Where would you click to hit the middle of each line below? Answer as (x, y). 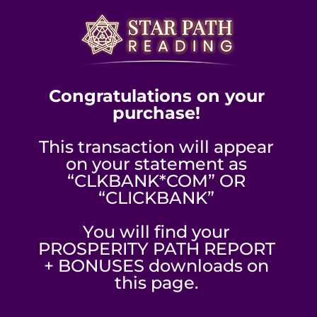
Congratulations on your (156, 96)
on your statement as (157, 164)
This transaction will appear (157, 147)
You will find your (157, 232)
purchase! (157, 113)
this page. (157, 283)
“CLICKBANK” (157, 198)
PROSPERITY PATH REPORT (156, 249)
